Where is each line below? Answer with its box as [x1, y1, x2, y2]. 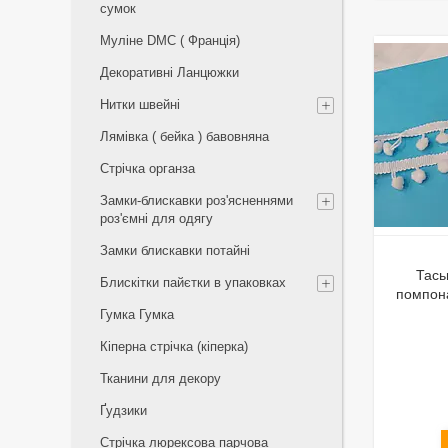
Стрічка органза [100, 161, 195, 176]
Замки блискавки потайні [100, 243, 250, 258]
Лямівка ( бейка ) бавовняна [100, 129, 269, 144]
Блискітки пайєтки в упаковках [100, 275, 286, 290]
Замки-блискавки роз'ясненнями [100, 193, 293, 208]
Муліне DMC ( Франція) [100, 33, 240, 48]
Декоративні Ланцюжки [100, 65, 239, 80]
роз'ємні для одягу [100, 211, 213, 226]
